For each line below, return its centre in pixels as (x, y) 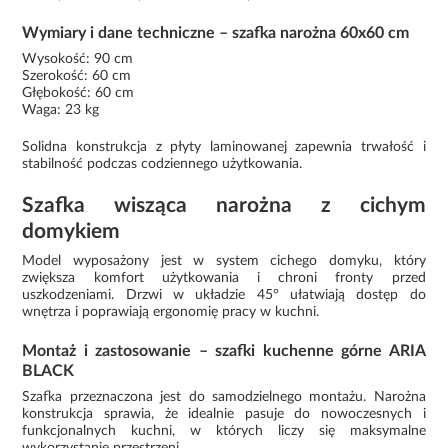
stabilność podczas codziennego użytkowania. (162, 163)
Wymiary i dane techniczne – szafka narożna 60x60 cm (216, 32)
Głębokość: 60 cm (78, 92)
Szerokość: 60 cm (77, 75)
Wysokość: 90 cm (78, 58)
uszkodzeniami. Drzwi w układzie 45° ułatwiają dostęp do (224, 294)
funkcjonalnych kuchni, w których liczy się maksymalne (224, 430)
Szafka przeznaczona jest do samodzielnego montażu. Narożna (224, 396)
